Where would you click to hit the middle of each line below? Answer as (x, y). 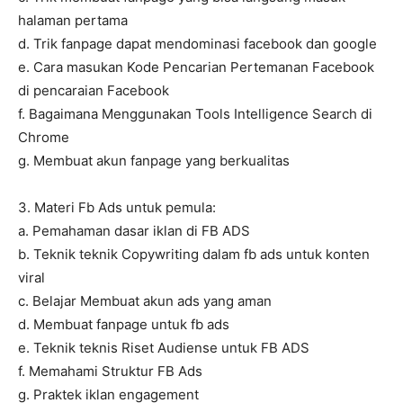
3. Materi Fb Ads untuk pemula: (117, 208)
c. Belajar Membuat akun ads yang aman (145, 301)
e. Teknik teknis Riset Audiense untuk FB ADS (164, 348)
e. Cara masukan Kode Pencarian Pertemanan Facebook (196, 67)
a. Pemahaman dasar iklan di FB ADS (134, 231)
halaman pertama (73, 21)
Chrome (44, 138)
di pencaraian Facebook (94, 91)
